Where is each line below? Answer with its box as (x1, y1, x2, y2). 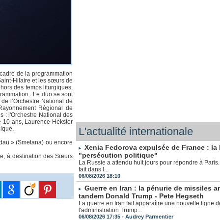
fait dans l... (79, 166, 109, 173)
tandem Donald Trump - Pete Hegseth (79, 192, 204, 200)
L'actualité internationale (79, 125, 193, 138)
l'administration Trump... (79, 207, 142, 214)
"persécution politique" (79, 151, 158, 160)
